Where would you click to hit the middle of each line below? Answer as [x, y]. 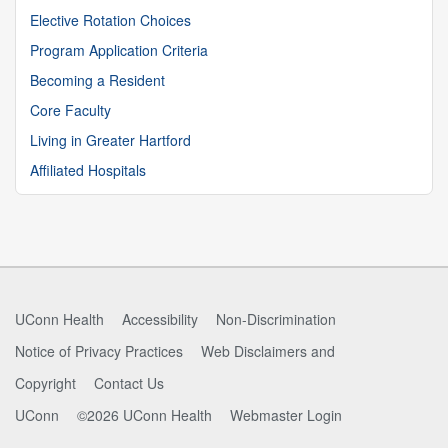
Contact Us [129, 383]
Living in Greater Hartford [110, 139]
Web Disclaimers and [268, 351]
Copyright [45, 383]
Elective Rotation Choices [110, 19]
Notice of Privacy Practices [99, 351]
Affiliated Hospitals [88, 169]
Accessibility [160, 319]
